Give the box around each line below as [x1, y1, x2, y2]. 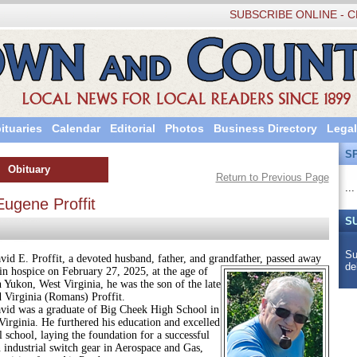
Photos [164, 122, 204, 135]
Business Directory [213, 122, 317, 135]
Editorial [109, 122, 155, 135]
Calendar [51, 122, 100, 135]
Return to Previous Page [215, 171, 329, 183]
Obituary [8, 163, 50, 175]
